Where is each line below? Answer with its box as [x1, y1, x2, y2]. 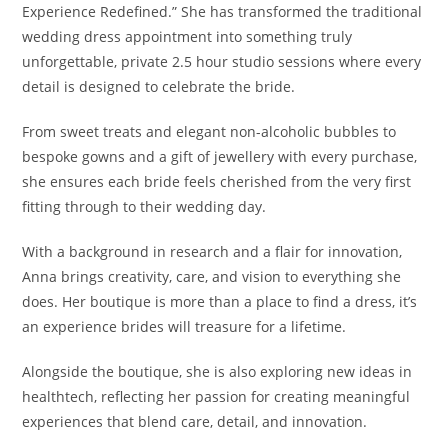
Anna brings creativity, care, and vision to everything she [22, 267, 402, 287]
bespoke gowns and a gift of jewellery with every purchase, [22, 147, 418, 167]
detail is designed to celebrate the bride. [22, 77, 296, 97]
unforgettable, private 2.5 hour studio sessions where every [22, 52, 422, 72]
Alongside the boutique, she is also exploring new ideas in [22, 362, 413, 382]
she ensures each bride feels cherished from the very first [22, 172, 412, 192]
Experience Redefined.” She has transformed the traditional [22, 2, 423, 22]
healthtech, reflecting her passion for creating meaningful [22, 387, 411, 407]
